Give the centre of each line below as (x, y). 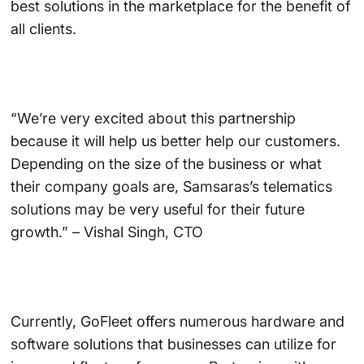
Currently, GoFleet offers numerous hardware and (177, 321)
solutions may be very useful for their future (157, 209)
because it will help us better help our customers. (175, 141)
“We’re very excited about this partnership (153, 118)
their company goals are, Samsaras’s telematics (171, 186)
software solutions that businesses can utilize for (173, 344)
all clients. (43, 28)
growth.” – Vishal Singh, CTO (106, 232)
